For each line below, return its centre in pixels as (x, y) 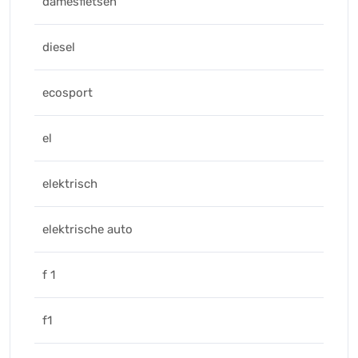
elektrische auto (88, 229)
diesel (59, 47)
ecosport (68, 93)
